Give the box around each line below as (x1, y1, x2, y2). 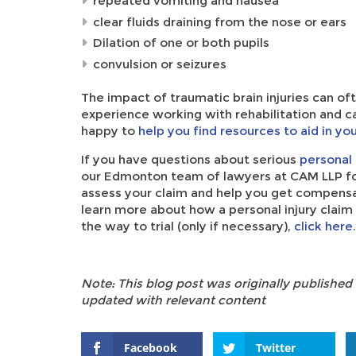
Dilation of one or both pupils (93, 35, 269, 50)
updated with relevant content (81, 292, 269, 308)
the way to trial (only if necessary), (81, 219, 294, 234)
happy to (81, 123, 138, 138)
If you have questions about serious (81, 152, 296, 167)
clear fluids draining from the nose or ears (93, 14, 346, 29)
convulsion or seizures (93, 56, 226, 72)
